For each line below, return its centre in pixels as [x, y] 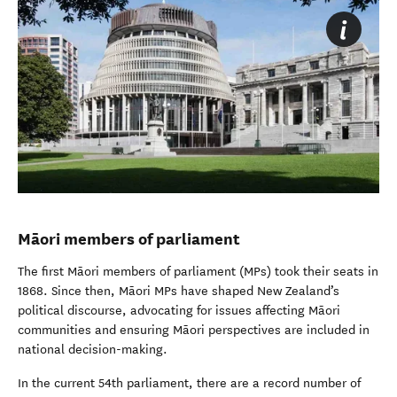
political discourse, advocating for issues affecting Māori [179, 311]
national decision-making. [93, 350]
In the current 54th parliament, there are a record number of [189, 384]
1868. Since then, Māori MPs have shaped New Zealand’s [179, 292]
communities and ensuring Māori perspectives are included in [194, 331]
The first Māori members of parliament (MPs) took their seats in [198, 272]
